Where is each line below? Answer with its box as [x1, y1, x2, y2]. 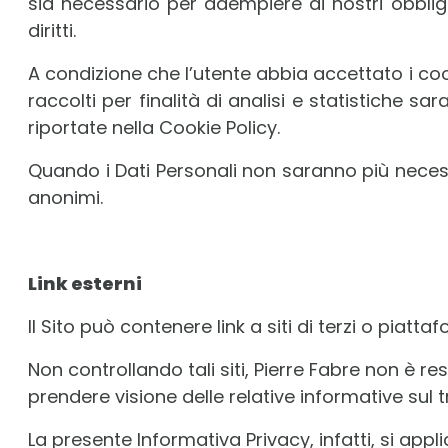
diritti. [28, 18, 76, 43]
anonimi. [28, 185, 103, 210]
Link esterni [28, 271, 142, 296]
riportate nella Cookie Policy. [28, 115, 280, 140]
